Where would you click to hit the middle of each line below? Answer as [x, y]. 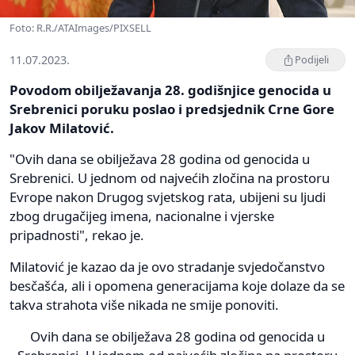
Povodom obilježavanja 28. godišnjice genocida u [170, 90]
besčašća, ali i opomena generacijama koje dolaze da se [177, 286]
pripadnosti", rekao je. [77, 235]
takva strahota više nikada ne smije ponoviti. [144, 305]
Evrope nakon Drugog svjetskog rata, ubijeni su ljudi [168, 197]
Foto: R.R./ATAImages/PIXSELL [80, 28]
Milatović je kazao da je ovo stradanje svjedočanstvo [167, 267]
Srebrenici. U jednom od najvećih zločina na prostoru [170, 178]
